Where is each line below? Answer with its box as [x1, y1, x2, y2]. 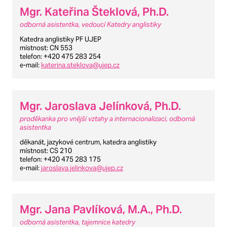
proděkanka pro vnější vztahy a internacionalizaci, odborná [20, 115, 195, 124]
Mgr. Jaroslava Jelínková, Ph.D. [20, 99, 181, 113]
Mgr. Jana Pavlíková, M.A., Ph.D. [20, 202, 182, 217]
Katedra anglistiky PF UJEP [20, 34, 101, 44]
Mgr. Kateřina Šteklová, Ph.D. [20, 4, 169, 19]
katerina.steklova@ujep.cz [41, 60, 120, 69]
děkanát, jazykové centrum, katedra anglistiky [20, 138, 157, 147]
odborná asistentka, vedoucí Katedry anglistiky [20, 20, 161, 29]
